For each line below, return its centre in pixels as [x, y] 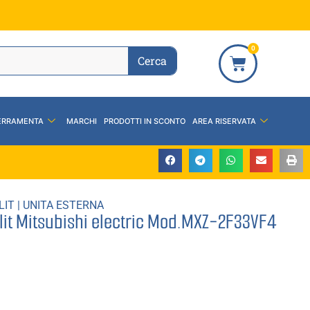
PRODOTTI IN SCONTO [145, 121]
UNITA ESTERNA [63, 205]
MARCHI [82, 121]
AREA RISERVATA [224, 121]
